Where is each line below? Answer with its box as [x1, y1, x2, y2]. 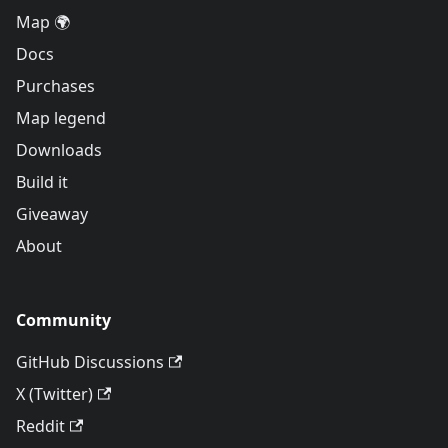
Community [16, 309, 111, 331]
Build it [16, 171, 68, 193]
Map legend [16, 107, 106, 129]
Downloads [16, 139, 102, 161]
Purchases [16, 75, 95, 97]
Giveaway [16, 203, 88, 225]
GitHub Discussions [16, 351, 164, 373]
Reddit [16, 415, 65, 437]
